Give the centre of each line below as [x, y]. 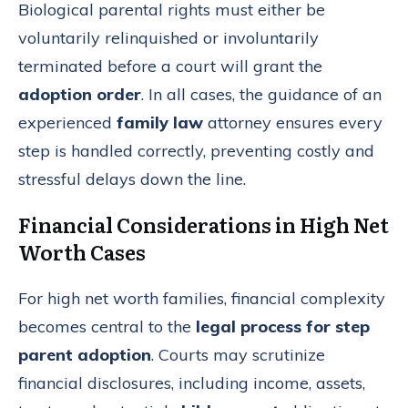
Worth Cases [82, 252]
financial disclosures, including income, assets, [192, 383]
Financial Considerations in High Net [204, 225]
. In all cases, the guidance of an [261, 95]
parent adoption [85, 355]
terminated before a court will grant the [170, 66]
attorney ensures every [293, 123]
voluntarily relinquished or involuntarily [168, 38]
